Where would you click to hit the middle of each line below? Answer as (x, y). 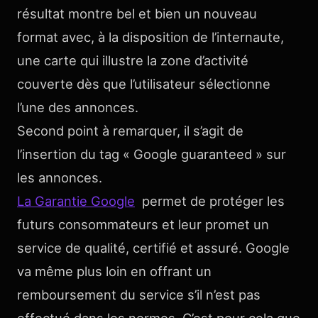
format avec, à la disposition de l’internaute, (150, 37)
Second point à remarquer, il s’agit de (130, 130)
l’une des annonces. (78, 107)
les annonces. (60, 177)
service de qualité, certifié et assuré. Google (153, 247)
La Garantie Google (76, 201)
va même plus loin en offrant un (114, 271)
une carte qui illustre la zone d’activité (133, 60)
